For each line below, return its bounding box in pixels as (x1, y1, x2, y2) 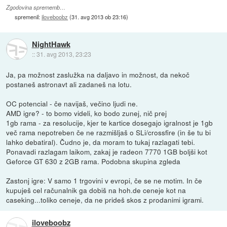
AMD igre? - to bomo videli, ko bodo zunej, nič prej (6, 107, 167, 118)
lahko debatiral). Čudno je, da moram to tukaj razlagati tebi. (6, 136, 196, 147)
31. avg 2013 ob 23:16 (71, 12, 127, 21)
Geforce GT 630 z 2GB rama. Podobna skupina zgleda (6, 156, 181, 166)
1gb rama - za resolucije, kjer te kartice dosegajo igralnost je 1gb (6, 117, 213, 128)
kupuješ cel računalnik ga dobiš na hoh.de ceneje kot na (6, 184, 186, 195)
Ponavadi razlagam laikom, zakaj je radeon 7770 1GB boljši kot (6, 146, 208, 157)
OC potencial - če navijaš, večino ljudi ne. (6, 98, 138, 108)
